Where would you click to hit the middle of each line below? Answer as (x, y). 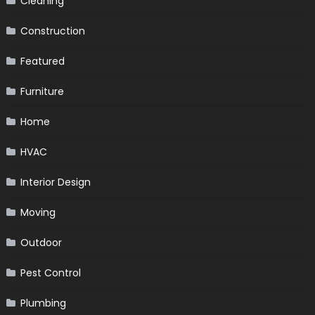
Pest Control (50, 272)
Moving (38, 212)
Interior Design (55, 182)
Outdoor (41, 242)
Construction (52, 31)
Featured (42, 61)
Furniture (42, 91)
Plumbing (43, 303)
